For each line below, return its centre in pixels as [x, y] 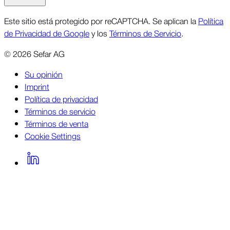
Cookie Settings [53, 136]
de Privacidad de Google [47, 33]
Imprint [37, 87]
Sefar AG [49, 54]
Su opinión [44, 74]
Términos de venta [56, 123]
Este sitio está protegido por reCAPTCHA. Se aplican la [101, 21]
